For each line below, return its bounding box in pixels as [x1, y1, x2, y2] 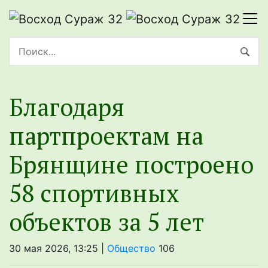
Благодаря [9, 90, 124, 123]
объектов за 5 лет [9, 205, 204, 237]
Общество [107, 242, 156, 254]
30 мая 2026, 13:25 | [9, 242, 107, 254]
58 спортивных [9, 176, 179, 209]
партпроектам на [9, 119, 203, 151]
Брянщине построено [9, 148, 254, 180]
